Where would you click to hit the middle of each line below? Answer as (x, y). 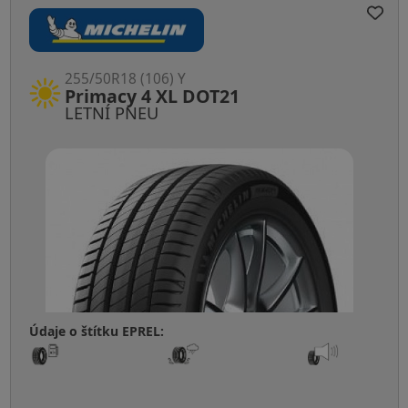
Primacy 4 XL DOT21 (152, 96)
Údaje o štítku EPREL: (96, 331)
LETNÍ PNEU (111, 112)
